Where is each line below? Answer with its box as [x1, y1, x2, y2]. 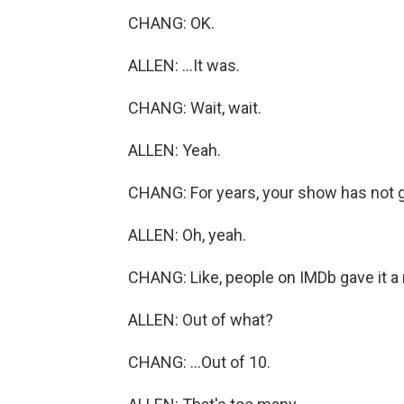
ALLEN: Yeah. [128, 141, 221, 160]
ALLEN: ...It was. [128, 56, 240, 75]
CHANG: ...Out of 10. [128, 353, 271, 372]
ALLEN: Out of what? [128, 310, 273, 329]
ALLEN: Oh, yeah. [128, 225, 246, 244]
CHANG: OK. [128, 14, 215, 32]
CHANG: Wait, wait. [128, 98, 262, 117]
